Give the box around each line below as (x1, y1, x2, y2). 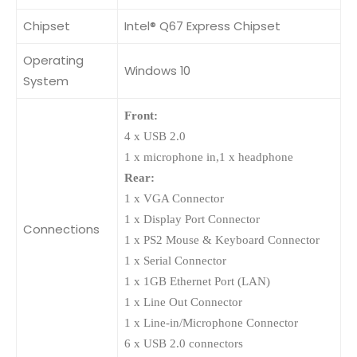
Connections (23, 220, 100, 237)
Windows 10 (124, 61, 190, 79)
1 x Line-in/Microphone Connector (124, 316, 298, 329)
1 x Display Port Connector (124, 212, 260, 226)
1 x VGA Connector (124, 191, 224, 205)
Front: (124, 108, 158, 122)
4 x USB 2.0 (124, 129, 186, 143)
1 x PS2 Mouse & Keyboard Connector (124, 233, 320, 246)
